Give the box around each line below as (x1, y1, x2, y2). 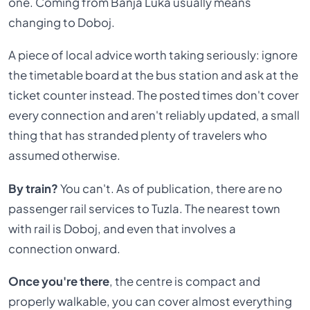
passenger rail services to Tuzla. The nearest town (8, 201, 281, 216)
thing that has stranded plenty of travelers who (8, 128, 268, 143)
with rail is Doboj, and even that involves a (8, 221, 237, 236)
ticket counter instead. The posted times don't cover (8, 88, 300, 103)
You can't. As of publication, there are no (58, 181, 283, 196)
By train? (8, 181, 59, 196)
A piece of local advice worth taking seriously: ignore (8, 48, 298, 63)
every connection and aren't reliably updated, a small (8, 108, 300, 123)
